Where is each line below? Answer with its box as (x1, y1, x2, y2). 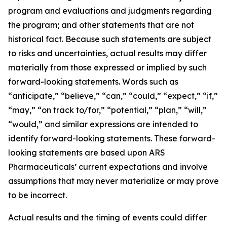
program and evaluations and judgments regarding (8, 6, 212, 16)
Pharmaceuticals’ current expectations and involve (8, 162, 208, 172)
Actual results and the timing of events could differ (8, 212, 207, 222)
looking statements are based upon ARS (8, 147, 165, 158)
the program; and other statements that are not (8, 20, 194, 30)
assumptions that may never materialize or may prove (8, 176, 219, 186)
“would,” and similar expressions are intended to (8, 119, 198, 129)
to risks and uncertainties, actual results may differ (8, 48, 207, 58)
